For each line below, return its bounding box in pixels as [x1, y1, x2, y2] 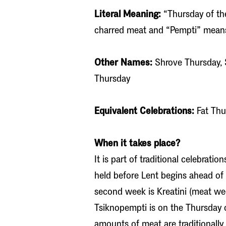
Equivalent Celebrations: [94, 105, 194, 117]
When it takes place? [94, 137, 180, 149]
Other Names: [94, 56, 152, 69]
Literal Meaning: [94, 8, 161, 20]
